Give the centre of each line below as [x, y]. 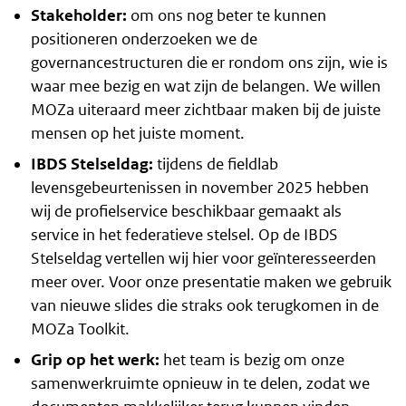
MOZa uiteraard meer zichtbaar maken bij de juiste [205, 109]
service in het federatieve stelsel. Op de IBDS [184, 234]
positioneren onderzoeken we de [144, 39]
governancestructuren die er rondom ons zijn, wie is [209, 62]
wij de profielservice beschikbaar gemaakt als [186, 211]
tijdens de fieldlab [215, 164]
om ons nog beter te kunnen [226, 15]
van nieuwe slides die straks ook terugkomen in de [204, 305]
